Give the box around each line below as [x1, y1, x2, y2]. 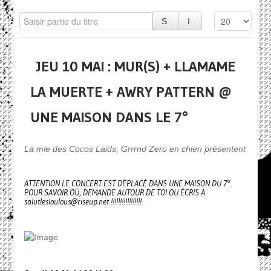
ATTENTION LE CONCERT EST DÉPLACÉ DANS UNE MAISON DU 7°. [24, 178, 232, 189]
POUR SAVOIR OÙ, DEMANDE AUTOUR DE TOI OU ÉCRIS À [24, 188, 205, 198]
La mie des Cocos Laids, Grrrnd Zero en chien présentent [24, 144, 246, 154]
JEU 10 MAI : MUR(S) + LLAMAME [36, 57, 235, 75]
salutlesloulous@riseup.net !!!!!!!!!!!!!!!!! [24, 197, 142, 207]
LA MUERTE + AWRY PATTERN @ [30, 83, 232, 100]
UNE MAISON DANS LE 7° [30, 108, 188, 126]
